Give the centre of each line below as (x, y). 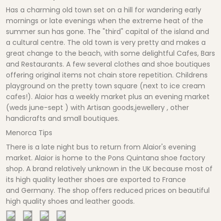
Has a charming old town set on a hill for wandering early (104, 10)
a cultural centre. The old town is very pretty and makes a (106, 43)
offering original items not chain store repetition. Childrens (107, 75)
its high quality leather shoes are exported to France (96, 180)
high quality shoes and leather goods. (70, 202)
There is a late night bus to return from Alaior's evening (101, 147)
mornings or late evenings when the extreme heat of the (105, 21)
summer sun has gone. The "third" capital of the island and (108, 32)
